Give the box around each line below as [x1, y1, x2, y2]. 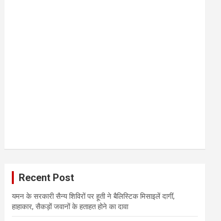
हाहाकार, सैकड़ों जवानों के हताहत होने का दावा [12, 202, 129, 211]
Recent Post [19, 172, 74, 184]
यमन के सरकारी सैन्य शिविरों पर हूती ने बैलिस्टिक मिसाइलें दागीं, [12, 192, 175, 201]
